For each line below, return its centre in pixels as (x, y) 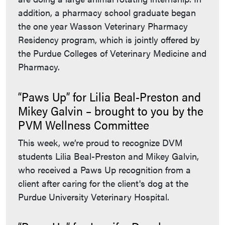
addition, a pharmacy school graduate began (107, 13)
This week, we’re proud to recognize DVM (100, 143)
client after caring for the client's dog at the (103, 183)
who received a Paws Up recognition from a (104, 170)
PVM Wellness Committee (84, 125)
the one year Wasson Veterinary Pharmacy (103, 26)
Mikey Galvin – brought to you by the (111, 111)
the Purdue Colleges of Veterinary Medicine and (112, 53)
